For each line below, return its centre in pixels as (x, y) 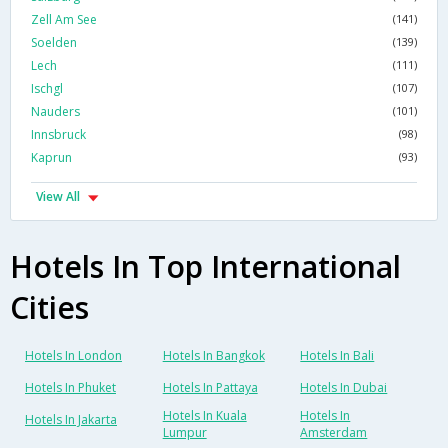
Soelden (54, 43)
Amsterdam (334, 433)
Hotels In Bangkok (213, 356)
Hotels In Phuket (70, 388)
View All (58, 197)
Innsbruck (58, 135)
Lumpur (184, 433)
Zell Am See (64, 20)
